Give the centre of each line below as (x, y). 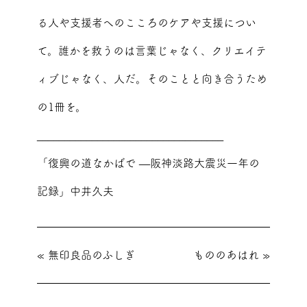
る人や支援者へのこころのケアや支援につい (146, 23)
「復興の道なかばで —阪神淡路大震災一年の (148, 163)
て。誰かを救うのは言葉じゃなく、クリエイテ (151, 51)
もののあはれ (226, 255)
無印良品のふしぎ (91, 255)
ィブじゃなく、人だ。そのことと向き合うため (152, 79)
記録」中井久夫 (75, 192)
